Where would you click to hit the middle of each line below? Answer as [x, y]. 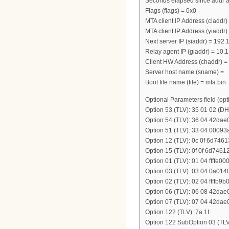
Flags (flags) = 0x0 [171, 10]
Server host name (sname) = [185, 72]
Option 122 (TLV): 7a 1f [177, 212]
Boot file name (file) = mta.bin [186, 82]
